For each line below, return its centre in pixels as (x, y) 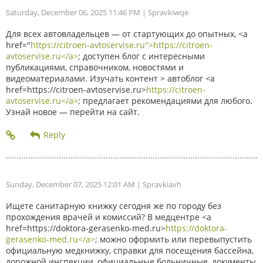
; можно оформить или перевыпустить (173, 239)
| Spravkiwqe (164, 12)
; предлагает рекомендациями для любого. (165, 100)
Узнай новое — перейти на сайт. (73, 112)
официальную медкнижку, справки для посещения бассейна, (130, 250)
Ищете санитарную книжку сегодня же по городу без (114, 205)
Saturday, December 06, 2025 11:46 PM (73, 12)
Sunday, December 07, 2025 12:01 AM (70, 184)
